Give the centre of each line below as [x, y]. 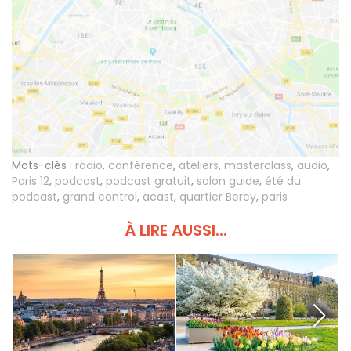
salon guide [228, 181]
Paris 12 [31, 181]
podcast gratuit [148, 181]
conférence [141, 166]
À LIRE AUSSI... [175, 231]
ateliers [199, 166]
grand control [100, 197]
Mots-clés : [42, 166]
